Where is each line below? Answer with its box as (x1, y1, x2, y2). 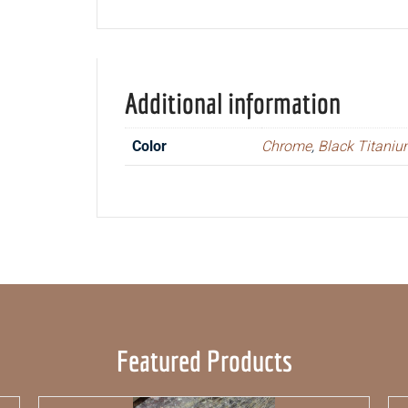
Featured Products (116, 343, 292, 377)
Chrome (261, 138, 312, 155)
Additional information (125, 87, 342, 119)
